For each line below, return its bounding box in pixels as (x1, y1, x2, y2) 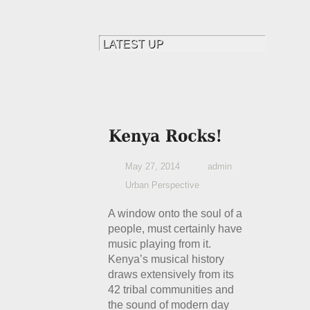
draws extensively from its (108, 268, 235, 280)
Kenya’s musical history (108, 253, 225, 265)
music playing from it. (108, 238, 212, 250)
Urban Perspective (125, 180, 200, 190)
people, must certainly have (108, 223, 243, 235)
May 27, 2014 (125, 161, 181, 172)
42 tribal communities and (108, 284, 235, 295)
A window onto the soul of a (108, 208, 243, 219)
